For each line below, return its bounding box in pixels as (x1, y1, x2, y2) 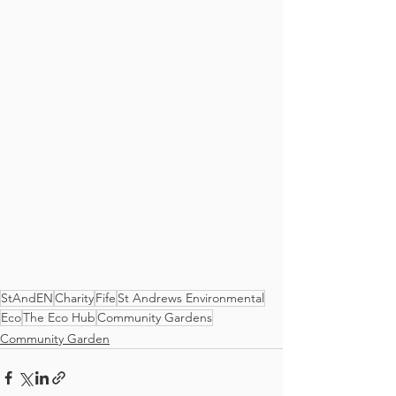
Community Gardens (97, 308, 212, 325)
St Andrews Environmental (118, 289, 264, 306)
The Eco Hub (23, 308, 95, 325)
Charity (55, 289, 94, 306)
